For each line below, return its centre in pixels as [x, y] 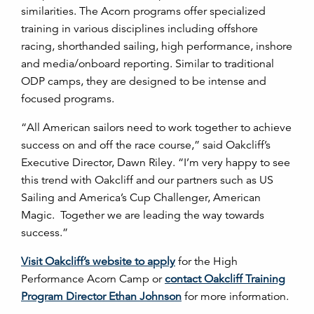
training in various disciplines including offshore [139, 29]
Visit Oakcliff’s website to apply [98, 261]
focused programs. [68, 99]
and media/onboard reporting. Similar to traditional [148, 64]
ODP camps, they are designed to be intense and [144, 81]
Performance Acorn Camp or [93, 279]
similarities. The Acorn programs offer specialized [143, 11]
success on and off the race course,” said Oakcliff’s [146, 145]
